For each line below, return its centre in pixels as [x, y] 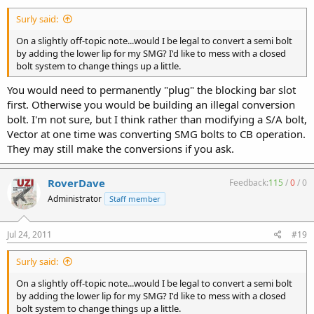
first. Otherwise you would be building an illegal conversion [151, 104]
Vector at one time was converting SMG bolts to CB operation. [156, 134]
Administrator [75, 198]
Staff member [135, 198]
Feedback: [249, 182]
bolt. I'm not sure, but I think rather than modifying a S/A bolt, [157, 119]
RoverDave [76, 183]
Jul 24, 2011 [29, 234]
